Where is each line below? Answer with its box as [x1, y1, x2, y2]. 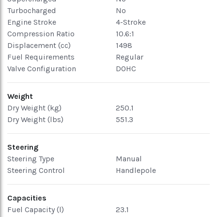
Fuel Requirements [7, 52, 75, 62]
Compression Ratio [7, 29, 75, 38]
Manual [116, 154, 142, 163]
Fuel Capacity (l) [7, 205, 64, 214]
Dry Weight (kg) [7, 103, 62, 112]
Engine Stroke [7, 17, 56, 27]
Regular [116, 52, 143, 62]
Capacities [7, 193, 46, 202]
